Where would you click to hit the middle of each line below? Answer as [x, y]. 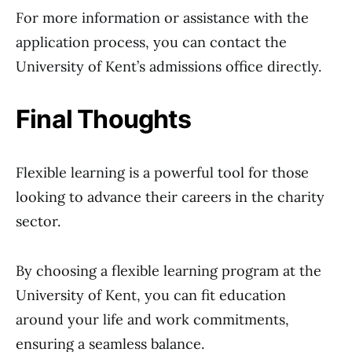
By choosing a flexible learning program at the [169, 271]
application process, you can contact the [151, 42]
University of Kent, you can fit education [151, 295]
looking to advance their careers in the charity [170, 197]
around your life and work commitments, [152, 319]
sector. [38, 221]
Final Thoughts [103, 119]
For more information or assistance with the [162, 18]
